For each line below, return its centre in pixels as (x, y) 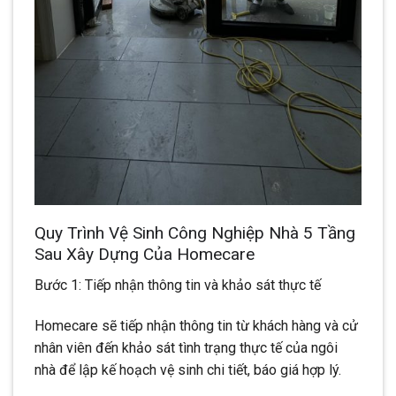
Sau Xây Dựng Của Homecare (145, 255)
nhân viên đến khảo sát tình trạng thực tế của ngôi (186, 347)
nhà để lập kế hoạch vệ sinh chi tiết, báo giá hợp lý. (188, 369)
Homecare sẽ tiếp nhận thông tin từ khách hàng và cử (196, 325)
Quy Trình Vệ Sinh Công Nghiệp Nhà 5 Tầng (195, 233)
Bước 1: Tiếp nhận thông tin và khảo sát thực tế (178, 286)
